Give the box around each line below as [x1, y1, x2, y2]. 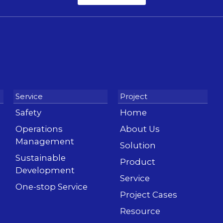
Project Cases [120, 190, 177, 200]
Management [15, 136, 74, 147]
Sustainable [15, 153, 66, 163]
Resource [120, 206, 160, 217]
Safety [15, 108, 41, 118]
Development [15, 165, 75, 176]
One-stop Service [15, 182, 88, 192]
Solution [120, 140, 156, 151]
